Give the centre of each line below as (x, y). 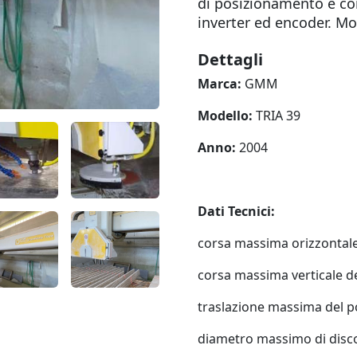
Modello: (227, 116)
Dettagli (230, 59)
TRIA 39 (278, 116)
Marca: (220, 84)
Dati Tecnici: (236, 211)
